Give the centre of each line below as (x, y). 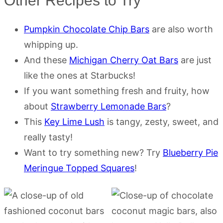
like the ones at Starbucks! (80, 76)
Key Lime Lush (74, 122)
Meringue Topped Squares (79, 168)
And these (47, 60)
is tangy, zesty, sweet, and (162, 122)
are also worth (181, 29)
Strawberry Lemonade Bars (109, 107)
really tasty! (48, 137)
